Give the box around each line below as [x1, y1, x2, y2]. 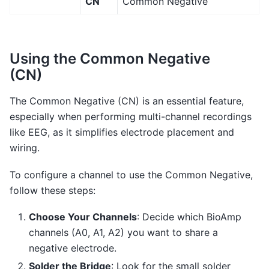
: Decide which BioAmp [137, 210, 241, 223]
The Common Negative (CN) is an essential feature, [10, 95, 244, 107]
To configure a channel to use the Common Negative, [10, 168, 253, 181]
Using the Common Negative [10, 50, 210, 68]
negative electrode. [29, 241, 116, 254]
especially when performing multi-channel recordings [10, 110, 252, 123]
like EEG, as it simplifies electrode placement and [10, 126, 234, 139]
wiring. [10, 142, 40, 154]
